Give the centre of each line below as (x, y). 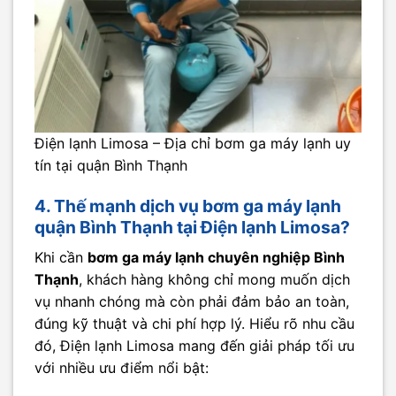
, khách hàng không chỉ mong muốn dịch (214, 279)
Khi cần (61, 257)
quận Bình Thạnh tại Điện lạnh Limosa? (192, 228)
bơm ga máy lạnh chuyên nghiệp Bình (216, 257)
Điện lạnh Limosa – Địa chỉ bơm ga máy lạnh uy (193, 144)
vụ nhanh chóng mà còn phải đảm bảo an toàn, (192, 301)
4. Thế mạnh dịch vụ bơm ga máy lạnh (188, 206)
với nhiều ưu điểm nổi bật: (122, 367)
